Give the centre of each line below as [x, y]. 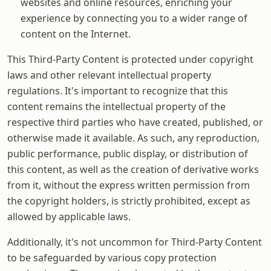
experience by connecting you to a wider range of [134, 18]
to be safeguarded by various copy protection [112, 257]
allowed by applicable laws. [69, 216]
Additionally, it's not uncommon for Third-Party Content [135, 242]
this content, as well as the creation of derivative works [133, 169]
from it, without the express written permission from [129, 185]
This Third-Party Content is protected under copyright [130, 59]
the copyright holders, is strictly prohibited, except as [129, 201]
